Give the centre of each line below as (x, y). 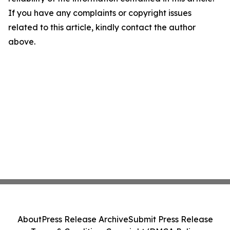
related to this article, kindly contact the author (102, 27)
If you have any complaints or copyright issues (100, 13)
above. (22, 42)
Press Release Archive (85, 219)
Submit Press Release (170, 219)
